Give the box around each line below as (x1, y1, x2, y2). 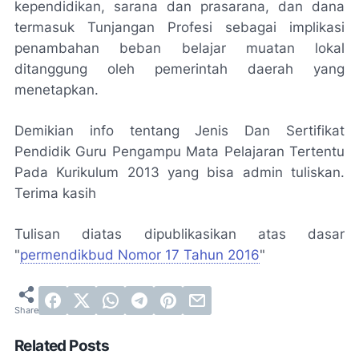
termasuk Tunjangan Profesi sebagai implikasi (14, 19, 345, 35)
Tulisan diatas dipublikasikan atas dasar (14, 226, 345, 242)
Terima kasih (14, 185, 96, 201)
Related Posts (14, 337, 110, 355)
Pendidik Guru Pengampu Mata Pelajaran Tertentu (14, 143, 345, 159)
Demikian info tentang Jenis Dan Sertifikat (14, 123, 345, 139)
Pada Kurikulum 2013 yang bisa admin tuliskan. (14, 164, 345, 180)
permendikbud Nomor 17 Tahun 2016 (20, 247, 260, 263)
